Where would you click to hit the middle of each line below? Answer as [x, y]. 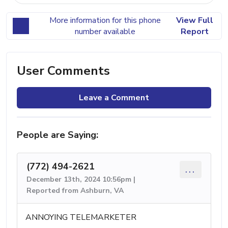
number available [105, 31]
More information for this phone [105, 20]
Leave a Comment [114, 97]
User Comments [63, 70]
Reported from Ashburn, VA [75, 190]
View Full [194, 20]
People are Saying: [58, 135]
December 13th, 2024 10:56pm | [81, 179]
